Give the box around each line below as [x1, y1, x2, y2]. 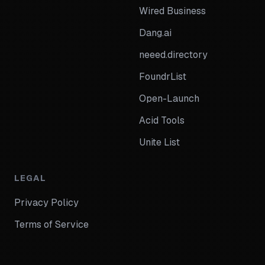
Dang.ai [139, 27, 172, 40]
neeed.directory [139, 49, 208, 62]
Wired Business [139, 5, 206, 18]
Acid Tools [139, 114, 185, 127]
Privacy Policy [14, 196, 79, 209]
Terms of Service [14, 218, 89, 231]
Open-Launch [139, 92, 199, 105]
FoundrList [139, 70, 186, 83]
